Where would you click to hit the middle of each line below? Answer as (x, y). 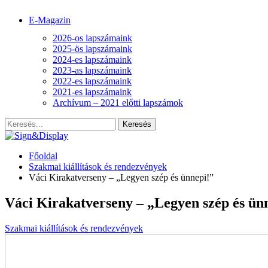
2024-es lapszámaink (92, 60)
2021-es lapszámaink (92, 92)
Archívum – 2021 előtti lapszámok (118, 103)
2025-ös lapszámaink (92, 49)
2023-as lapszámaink (92, 70)
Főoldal (43, 156)
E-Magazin (50, 20)
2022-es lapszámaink (92, 81)
